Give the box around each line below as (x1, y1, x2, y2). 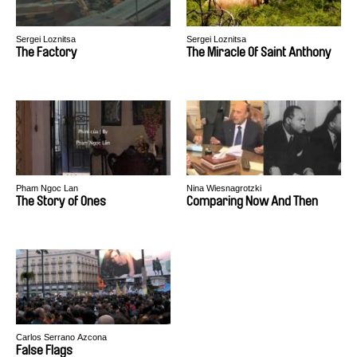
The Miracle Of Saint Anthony (186, 45, 331, 59)
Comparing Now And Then (186, 194, 318, 208)
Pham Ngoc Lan (16, 183, 78, 193)
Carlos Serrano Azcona (16, 332, 107, 342)
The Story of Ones (16, 194, 106, 208)
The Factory (16, 45, 77, 59)
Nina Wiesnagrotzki (186, 183, 261, 193)
